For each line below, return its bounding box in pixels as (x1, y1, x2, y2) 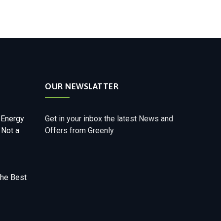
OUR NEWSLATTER (45, 81, 118, 91)
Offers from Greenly (45, 126, 114, 135)
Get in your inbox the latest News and (45, 114, 173, 123)
